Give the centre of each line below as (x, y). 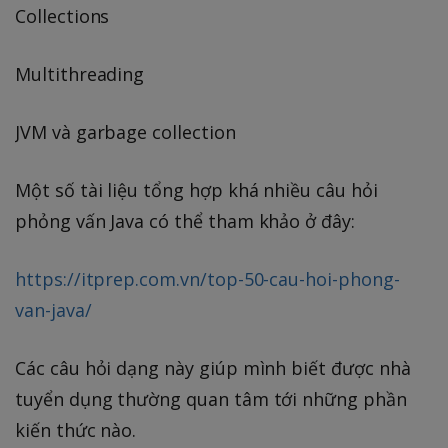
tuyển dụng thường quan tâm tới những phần (211, 399)
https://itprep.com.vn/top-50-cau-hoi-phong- (207, 279)
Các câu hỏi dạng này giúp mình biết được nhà (213, 368)
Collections (62, 16)
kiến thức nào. (76, 430)
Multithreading (80, 74)
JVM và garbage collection (125, 132)
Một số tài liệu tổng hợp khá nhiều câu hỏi (196, 190)
